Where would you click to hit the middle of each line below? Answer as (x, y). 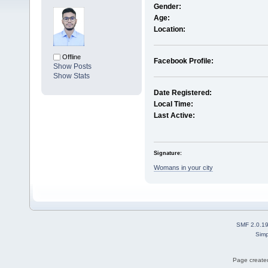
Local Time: (173, 104)
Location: (169, 30)
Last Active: (174, 116)
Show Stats (71, 76)
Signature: (167, 153)
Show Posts (72, 67)
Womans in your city (183, 167)
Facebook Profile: (183, 61)
